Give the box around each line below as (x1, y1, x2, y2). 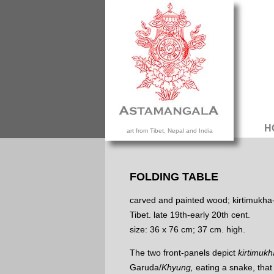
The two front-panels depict (130, 248, 238, 258)
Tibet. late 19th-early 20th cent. (130, 210, 250, 220)
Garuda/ (130, 262, 161, 273)
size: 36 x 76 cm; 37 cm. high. (130, 224, 245, 235)
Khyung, (161, 262, 193, 273)
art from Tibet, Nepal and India (126, 127, 213, 134)
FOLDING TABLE (130, 171, 218, 183)
